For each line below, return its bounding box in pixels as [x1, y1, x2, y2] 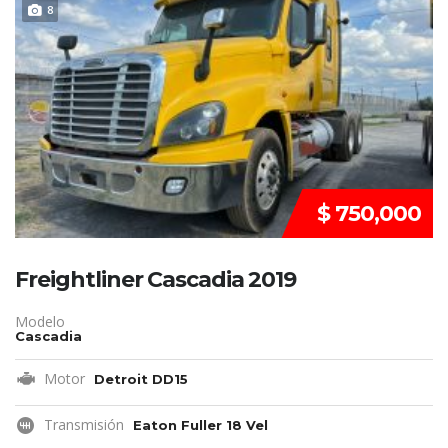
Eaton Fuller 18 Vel [133, 416, 268, 433]
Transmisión [44, 414, 124, 434]
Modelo [15, 311, 65, 331]
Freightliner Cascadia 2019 [15, 265, 296, 293]
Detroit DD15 [94, 370, 188, 387]
